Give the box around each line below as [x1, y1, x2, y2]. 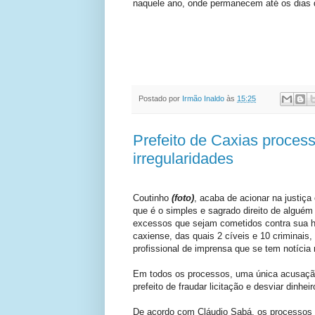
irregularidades [133, 150, 233, 168]
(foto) [172, 193, 194, 204]
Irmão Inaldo [182, 94, 224, 103]
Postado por [139, 94, 182, 103]
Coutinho [133, 193, 172, 204]
